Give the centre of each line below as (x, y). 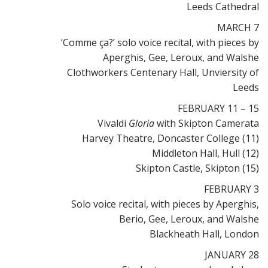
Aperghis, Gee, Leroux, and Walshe (181, 57)
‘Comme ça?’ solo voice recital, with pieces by (160, 42)
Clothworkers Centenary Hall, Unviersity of (163, 72)
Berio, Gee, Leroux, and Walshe (189, 219)
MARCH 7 (238, 28)
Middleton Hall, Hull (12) (205, 153)
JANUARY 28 (232, 255)
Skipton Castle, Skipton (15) (197, 168)
